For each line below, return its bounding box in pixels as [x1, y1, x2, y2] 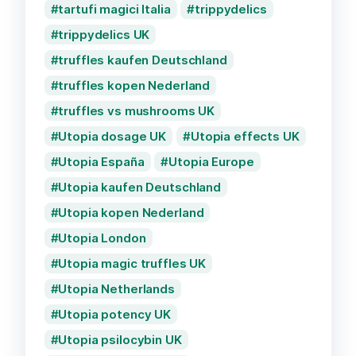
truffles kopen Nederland [58, 77, 211, 93]
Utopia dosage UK [58, 128, 167, 144]
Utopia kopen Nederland [58, 204, 204, 220]
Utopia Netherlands [58, 281, 175, 296]
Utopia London [58, 230, 146, 246]
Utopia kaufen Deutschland [58, 179, 222, 195]
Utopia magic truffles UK [58, 255, 207, 271]
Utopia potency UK [58, 306, 172, 322]
